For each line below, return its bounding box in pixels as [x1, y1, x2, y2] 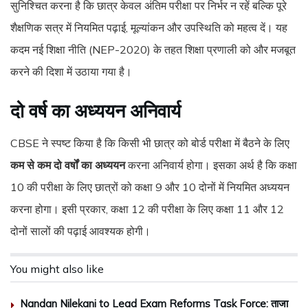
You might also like [10, 262, 104, 276]
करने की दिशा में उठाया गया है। [10, 65, 132, 79]
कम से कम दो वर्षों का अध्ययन [10, 158, 125, 173]
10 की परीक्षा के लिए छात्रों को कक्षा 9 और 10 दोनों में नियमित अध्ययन [10, 180, 289, 195]
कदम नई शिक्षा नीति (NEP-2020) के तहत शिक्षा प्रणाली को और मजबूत [10, 43, 296, 57]
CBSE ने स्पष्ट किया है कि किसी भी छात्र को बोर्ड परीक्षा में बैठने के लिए [10, 136, 289, 151]
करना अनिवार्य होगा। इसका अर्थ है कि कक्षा [125, 158, 297, 173]
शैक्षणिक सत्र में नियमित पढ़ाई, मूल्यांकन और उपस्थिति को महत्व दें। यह [10, 21, 287, 35]
